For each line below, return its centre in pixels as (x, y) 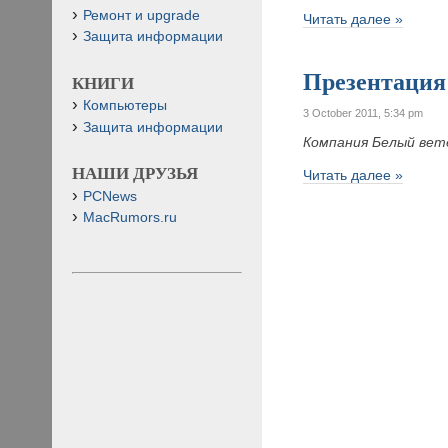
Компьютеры (125, 106)
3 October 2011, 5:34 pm (363, 112)
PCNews (110, 196)
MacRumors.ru (130, 217)
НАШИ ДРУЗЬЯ (135, 174)
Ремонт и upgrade (141, 15)
